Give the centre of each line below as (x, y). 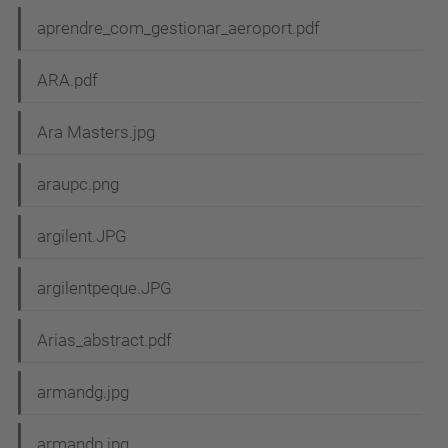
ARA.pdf (67, 80)
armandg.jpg (83, 392)
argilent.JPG (82, 236)
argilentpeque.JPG (104, 288)
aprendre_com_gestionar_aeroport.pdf (178, 28)
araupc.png (78, 184)
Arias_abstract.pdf (104, 340)
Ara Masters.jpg (96, 132)
